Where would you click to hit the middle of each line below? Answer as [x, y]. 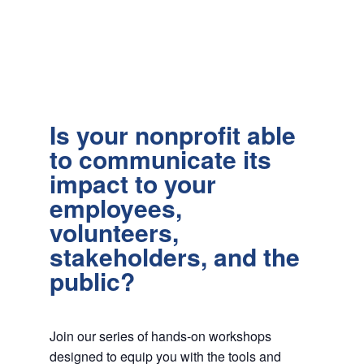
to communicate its [160, 158]
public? [92, 280]
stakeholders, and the [174, 256]
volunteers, [114, 232]
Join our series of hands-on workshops [160, 336]
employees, [115, 207]
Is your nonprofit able [172, 134]
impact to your [132, 183]
